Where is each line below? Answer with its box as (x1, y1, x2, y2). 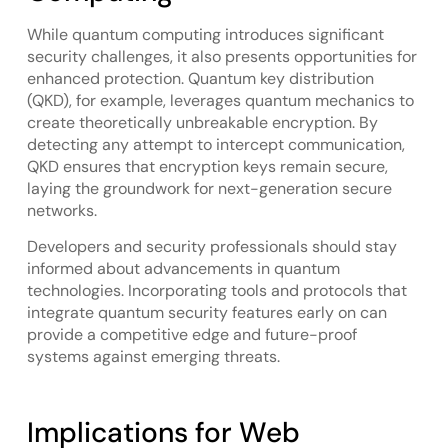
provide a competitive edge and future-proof (26, 324, 357, 346)
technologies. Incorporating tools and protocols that (26, 280, 407, 302)
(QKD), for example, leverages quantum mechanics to (26, 89, 414, 111)
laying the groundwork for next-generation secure (26, 177, 392, 199)
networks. (26, 199, 97, 221)
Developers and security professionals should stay (26, 236, 397, 258)
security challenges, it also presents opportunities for (26, 45, 417, 67)
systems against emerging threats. (26, 346, 280, 368)
